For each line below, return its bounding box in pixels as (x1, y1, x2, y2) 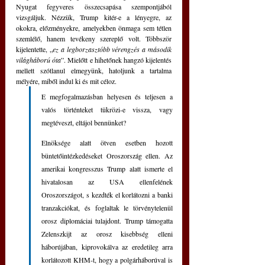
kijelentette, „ (16, 44, 53, 54)
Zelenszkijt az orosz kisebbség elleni (41, 229, 173, 239)
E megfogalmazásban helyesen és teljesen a (41, 92, 173, 102)
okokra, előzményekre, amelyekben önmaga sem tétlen (16, 23, 172, 33)
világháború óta (16, 55, 62, 65)
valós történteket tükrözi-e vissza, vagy (41, 105, 173, 115)
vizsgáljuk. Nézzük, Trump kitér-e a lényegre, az (16, 12, 172, 22)
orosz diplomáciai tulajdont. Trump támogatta (41, 216, 173, 226)
